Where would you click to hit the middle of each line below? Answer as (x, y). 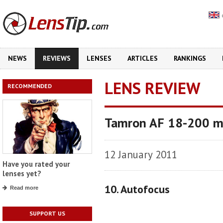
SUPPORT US (47, 214)
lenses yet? (22, 174)
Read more (24, 188)
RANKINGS (190, 58)
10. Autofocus (137, 189)
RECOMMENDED (30, 86)
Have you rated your (36, 164)
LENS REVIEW (152, 88)
